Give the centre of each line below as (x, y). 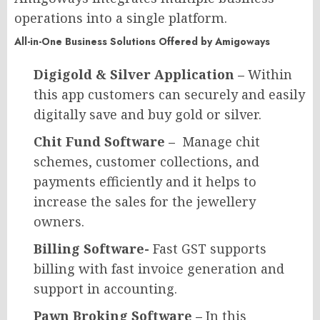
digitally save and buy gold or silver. (147, 115)
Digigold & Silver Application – (141, 75)
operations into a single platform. (121, 18)
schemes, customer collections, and (146, 162)
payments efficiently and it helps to (145, 182)
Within (270, 75)
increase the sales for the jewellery (145, 202)
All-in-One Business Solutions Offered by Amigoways (142, 42)
